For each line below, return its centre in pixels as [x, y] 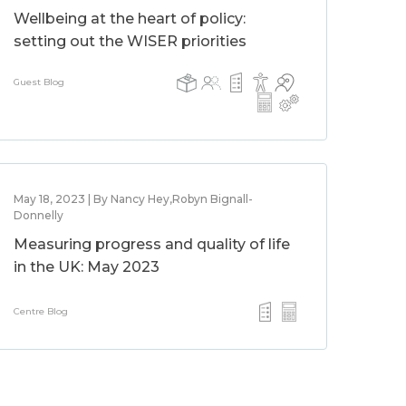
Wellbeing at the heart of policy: [130, 19]
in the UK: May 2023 [87, 267]
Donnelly [39, 215]
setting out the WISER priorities [130, 41]
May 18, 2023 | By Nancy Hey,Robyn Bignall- [134, 199]
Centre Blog [41, 311]
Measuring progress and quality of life [152, 244]
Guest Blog [39, 82]
